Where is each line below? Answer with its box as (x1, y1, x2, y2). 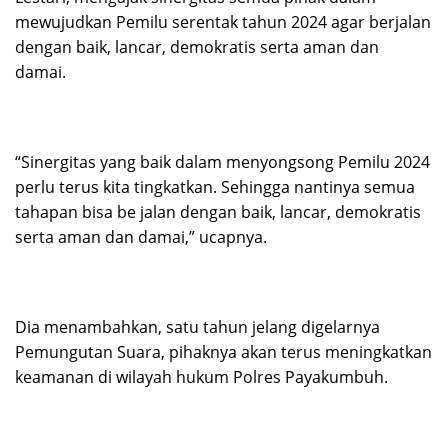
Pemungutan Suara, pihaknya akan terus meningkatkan (15, 341, 432, 364)
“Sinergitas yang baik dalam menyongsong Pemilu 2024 (15, 151, 430, 174)
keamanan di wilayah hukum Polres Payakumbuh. (15, 366, 388, 389)
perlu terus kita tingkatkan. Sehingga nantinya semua (15, 176, 415, 199)
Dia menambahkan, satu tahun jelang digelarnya (15, 316, 380, 339)
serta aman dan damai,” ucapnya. (15, 226, 267, 249)
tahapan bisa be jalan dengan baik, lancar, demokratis (15, 201, 421, 224)
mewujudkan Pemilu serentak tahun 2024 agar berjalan (15, 11, 431, 34)
